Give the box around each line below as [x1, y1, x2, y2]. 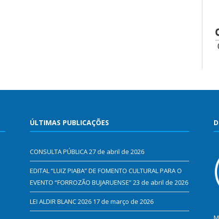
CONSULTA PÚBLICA [30, 147, 88, 156]
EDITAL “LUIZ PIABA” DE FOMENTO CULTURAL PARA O [30, 166, 182, 175]
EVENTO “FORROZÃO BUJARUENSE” [30, 177, 131, 187]
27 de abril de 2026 [89, 147, 144, 156]
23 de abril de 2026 [133, 177, 188, 187]
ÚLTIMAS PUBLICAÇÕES [30, 117, 109, 127]
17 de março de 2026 [93, 197, 153, 206]
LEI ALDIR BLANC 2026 [30, 197, 91, 206]
